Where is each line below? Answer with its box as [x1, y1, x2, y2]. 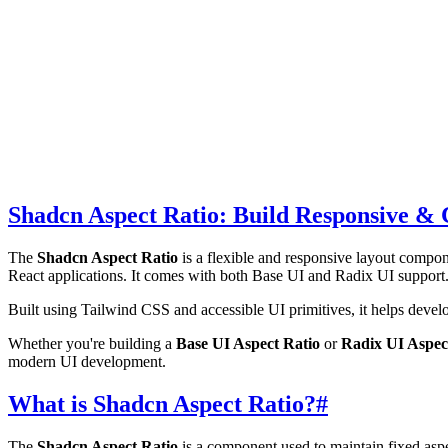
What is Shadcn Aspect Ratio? [8, 390, 316, 417]
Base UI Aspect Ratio [176, 334, 320, 352]
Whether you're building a [8, 334, 176, 352]
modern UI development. [8, 352, 166, 370]
